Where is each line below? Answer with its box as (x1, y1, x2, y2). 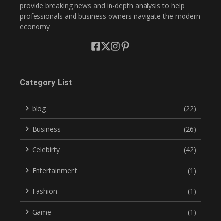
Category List (20, 77, 72, 87)
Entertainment (32, 165, 77, 175)
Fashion (32, 186, 57, 196)
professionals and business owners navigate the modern (20, 11, 200, 21)
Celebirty (32, 145, 60, 154)
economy (20, 21, 50, 31)
